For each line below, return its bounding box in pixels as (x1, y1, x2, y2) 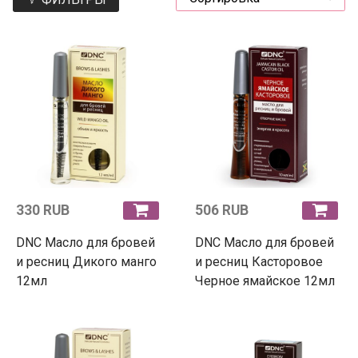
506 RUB (195, 201, 249, 218)
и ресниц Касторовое (195, 253, 323, 269)
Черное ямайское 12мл (195, 272, 335, 288)
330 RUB (16, 201, 70, 218)
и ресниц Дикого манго (16, 253, 157, 269)
